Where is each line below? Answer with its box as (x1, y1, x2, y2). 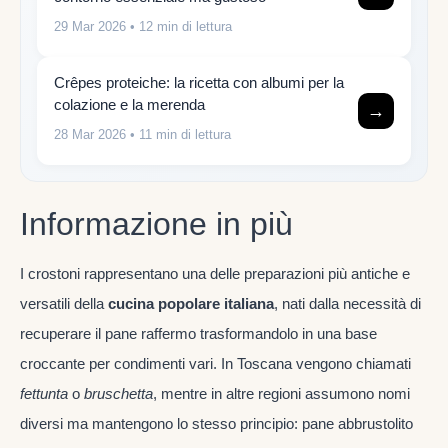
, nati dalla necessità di (274, 294, 421, 312)
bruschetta (84, 384, 153, 402)
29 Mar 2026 (54, 19, 126, 34)
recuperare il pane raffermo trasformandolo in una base (20, 324, 377, 342)
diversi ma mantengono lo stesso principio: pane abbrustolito (20, 414, 413, 432)
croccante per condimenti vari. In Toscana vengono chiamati (20, 354, 411, 372)
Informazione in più (20, 205, 293, 242)
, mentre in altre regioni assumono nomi (153, 384, 410, 402)
